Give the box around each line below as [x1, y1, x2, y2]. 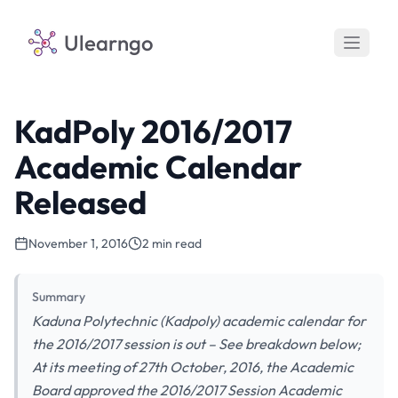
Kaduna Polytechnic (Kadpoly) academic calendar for [32, 312, 366, 330]
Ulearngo [64, 29, 154, 56]
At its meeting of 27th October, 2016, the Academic [32, 358, 354, 376]
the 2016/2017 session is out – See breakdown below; [32, 335, 361, 353]
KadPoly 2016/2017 [14, 111, 292, 151]
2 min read [142, 235, 202, 251]
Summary [32, 289, 85, 305]
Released [14, 182, 147, 222]
